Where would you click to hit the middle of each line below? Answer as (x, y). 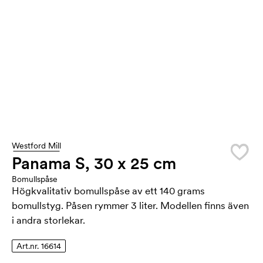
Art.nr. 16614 (39, 246)
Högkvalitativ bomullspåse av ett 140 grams (108, 191)
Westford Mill (36, 146)
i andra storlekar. (48, 220)
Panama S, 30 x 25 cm (94, 163)
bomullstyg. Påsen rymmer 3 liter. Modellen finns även (130, 205)
